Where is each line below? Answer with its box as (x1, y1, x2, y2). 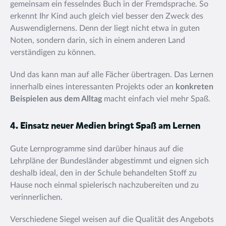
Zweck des (165, 12, 203, 20)
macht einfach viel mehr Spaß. (104, 95, 210, 103)
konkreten (176, 83, 213, 91)
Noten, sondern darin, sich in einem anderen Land (10, 36, 185, 44)
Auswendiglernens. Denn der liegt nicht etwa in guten (10, 24, 200, 32)
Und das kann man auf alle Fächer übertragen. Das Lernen (10, 71, 213, 79)
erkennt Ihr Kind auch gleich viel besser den (10, 12, 163, 20)
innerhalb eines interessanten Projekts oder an (10, 83, 176, 91)
